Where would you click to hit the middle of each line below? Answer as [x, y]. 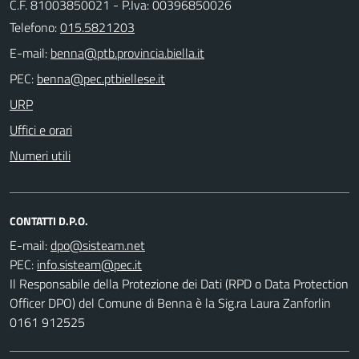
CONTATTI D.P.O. [49, 220]
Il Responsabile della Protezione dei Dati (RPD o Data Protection [179, 283]
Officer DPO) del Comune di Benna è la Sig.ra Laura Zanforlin [170, 303]
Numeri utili [40, 155]
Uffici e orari [41, 129]
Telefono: [35, 27]
